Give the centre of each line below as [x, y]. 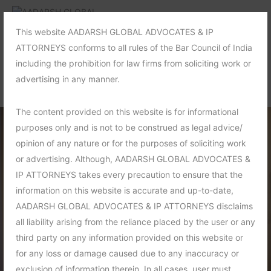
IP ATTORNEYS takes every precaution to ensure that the [129, 175]
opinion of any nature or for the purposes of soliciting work [131, 143]
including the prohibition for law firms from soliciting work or [133, 63]
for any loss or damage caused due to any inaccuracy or [127, 253]
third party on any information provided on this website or [129, 237]
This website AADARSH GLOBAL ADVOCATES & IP [115, 32]
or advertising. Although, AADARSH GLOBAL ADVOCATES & [133, 159]
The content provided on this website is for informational [127, 112]
